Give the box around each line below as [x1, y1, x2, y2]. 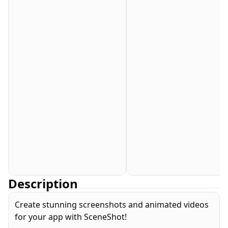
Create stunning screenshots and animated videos [15, 199, 209, 210]
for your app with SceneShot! [15, 211, 129, 222]
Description [8, 175, 78, 192]
